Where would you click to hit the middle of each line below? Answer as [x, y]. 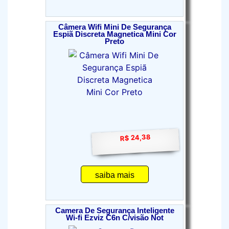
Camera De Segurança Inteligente [114, 211]
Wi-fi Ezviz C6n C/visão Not [114, 218]
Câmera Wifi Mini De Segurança [114, 27]
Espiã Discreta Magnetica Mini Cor [114, 34]
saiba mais [114, 175]
